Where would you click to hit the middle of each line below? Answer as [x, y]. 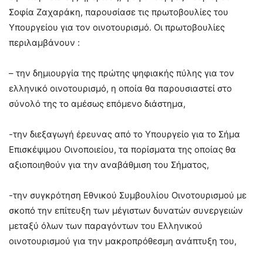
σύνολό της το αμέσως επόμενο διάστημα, [97, 103]
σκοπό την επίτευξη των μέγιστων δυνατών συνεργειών [126, 210]
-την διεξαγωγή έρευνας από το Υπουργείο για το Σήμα [124, 134]
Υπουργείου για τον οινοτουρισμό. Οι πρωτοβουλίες [117, 27]
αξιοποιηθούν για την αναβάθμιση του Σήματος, [109, 164]
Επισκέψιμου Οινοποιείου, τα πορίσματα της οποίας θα [122, 149]
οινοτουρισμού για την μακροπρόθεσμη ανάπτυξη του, [123, 241]
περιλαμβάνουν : [44, 42]
